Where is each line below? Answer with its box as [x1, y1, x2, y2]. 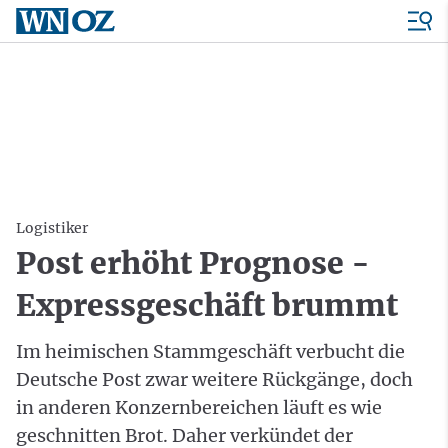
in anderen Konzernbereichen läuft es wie [16, 396, 382, 419]
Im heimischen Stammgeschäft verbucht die [16, 340, 405, 363]
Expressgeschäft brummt [16, 286, 398, 324]
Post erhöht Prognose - [16, 244, 370, 282]
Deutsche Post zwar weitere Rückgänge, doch [16, 368, 413, 391]
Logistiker [16, 219, 88, 237]
